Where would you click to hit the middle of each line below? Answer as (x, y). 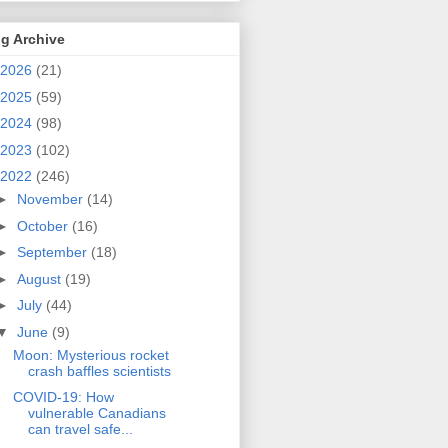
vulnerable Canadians (96, 413)
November (51, 199)
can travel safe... (80, 429)
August (40, 278)
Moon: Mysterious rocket (90, 354)
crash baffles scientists (99, 370)
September (53, 252)
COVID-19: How (63, 397)
